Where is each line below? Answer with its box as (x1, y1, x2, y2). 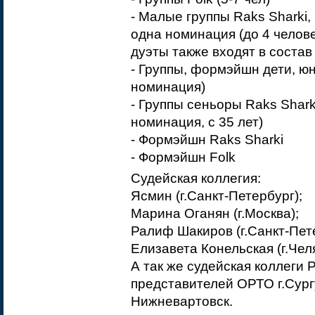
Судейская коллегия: (131, 170, 261, 186)
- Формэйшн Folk (131, 150, 236, 165)
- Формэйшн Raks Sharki (131, 132, 283, 148)
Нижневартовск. (131, 293, 233, 309)
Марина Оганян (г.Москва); (131, 205, 299, 221)
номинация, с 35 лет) (131, 115, 263, 130)
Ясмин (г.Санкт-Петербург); (131, 188, 302, 203)
